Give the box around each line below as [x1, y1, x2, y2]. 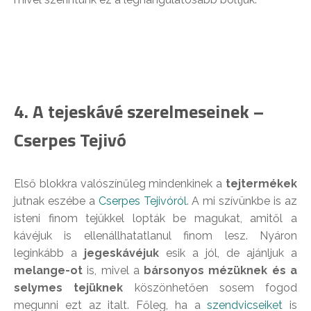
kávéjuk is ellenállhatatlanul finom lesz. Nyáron [14, 229, 297, 243]
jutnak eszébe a [14, 194, 99, 208]
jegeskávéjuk [84, 246, 159, 260]
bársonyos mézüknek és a [144, 264, 298, 278]
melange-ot [14, 264, 83, 278]
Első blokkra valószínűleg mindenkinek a [14, 177, 226, 191]
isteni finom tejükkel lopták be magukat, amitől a [14, 212, 297, 226]
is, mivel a [83, 264, 144, 278]
